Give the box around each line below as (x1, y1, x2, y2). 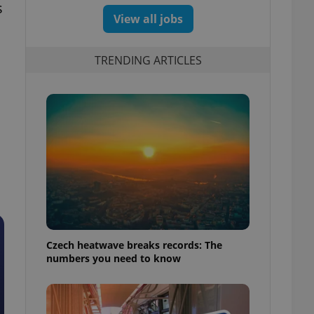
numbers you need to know (46, 251, 181, 265)
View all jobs (113, 11, 183, 27)
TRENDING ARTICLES (94, 52, 202, 68)
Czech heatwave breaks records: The (46, 238, 222, 252)
